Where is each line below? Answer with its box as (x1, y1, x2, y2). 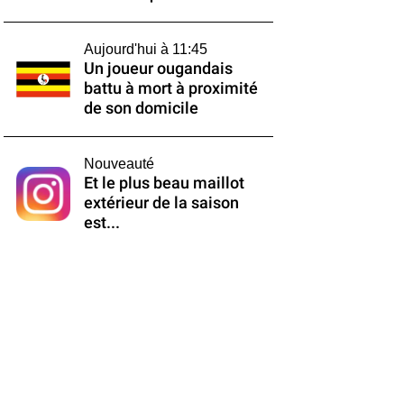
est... (83, 214, 120, 232)
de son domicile (83, 99, 198, 117)
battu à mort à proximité (83, 79, 258, 97)
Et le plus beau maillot (83, 174, 244, 192)
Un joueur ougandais (83, 60, 233, 78)
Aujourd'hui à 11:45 (83, 41, 207, 57)
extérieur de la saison (83, 194, 239, 212)
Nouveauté (83, 156, 154, 171)
